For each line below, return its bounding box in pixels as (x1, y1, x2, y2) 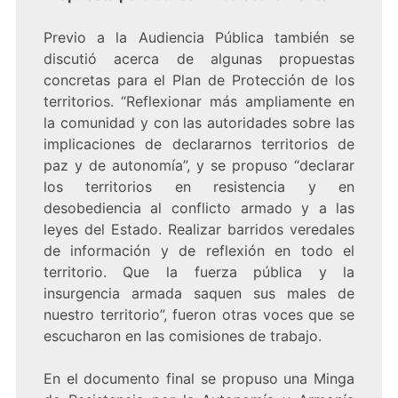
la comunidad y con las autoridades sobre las (43, 114, 355, 132)
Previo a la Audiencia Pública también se (43, 28, 355, 47)
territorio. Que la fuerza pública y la (43, 263, 355, 282)
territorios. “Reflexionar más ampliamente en (43, 92, 355, 111)
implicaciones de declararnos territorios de (43, 135, 355, 154)
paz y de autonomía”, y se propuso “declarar (43, 156, 355, 175)
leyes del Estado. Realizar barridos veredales (43, 220, 355, 239)
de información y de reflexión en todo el (43, 242, 355, 260)
